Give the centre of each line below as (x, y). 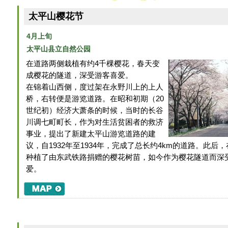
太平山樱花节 (56, 17)
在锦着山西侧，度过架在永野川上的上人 (95, 87)
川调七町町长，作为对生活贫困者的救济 (95, 122)
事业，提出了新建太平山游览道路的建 (91, 134)
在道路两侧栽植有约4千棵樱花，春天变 (93, 64)
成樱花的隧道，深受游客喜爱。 (80, 76)
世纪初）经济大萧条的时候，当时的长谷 (95, 111)
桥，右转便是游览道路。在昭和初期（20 (95, 99)
